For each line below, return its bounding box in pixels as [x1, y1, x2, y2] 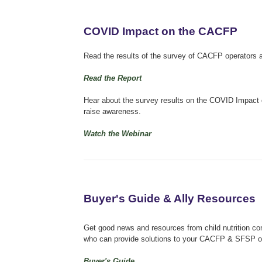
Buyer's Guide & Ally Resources [84, 192, 256, 205]
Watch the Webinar [84, 129, 151, 138]
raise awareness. [84, 106, 143, 116]
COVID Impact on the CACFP [84, 25, 237, 37]
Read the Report [84, 73, 144, 82]
